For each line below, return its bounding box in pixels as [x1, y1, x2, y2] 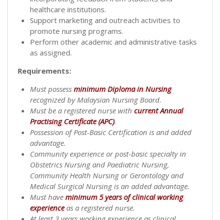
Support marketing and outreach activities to [30, 15, 180, 25]
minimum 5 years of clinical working [65, 192, 183, 202]
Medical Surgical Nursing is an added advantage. [30, 181, 190, 191]
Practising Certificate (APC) [30, 116, 114, 126]
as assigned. [30, 47, 72, 57]
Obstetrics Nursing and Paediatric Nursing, [30, 159, 169, 169]
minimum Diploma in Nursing [74, 83, 171, 94]
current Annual [134, 105, 183, 115]
